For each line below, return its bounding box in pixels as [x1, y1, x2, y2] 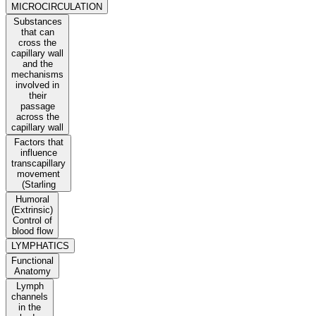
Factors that [13, 137, 63, 148]
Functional [11, 255, 54, 267]
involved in [16, 80, 59, 91]
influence [20, 147, 57, 159]
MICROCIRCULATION [11, 1, 102, 13]
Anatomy [14, 266, 51, 277]
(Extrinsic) [11, 205, 53, 216]
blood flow [11, 226, 53, 237]
